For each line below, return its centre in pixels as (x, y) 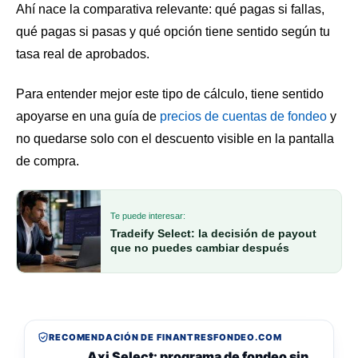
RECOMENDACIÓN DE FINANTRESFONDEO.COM (165, 338)
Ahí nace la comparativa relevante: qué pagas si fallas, (170, 10)
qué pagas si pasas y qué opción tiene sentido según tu (173, 32)
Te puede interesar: (148, 215)
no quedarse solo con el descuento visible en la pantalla (175, 138)
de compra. (48, 161)
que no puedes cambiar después (200, 247)
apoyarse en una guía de (88, 116)
